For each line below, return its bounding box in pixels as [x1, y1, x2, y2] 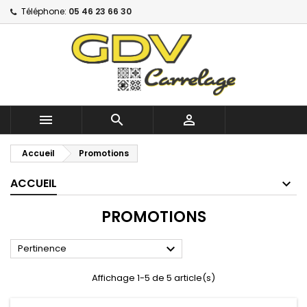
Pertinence [18, 241, 66, 255]
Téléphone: [21, 5, 66, 17]
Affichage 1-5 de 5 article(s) [92, 271, 215, 284]
